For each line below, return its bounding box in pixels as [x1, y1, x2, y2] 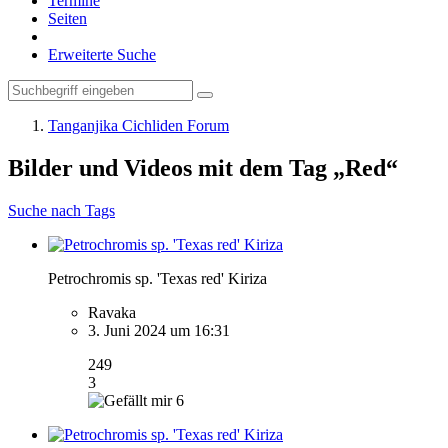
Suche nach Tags [8, 201, 115, 219]
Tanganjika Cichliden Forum [48, 117, 229, 134]
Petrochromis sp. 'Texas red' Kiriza [48, 269, 267, 287]
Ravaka [88, 303, 136, 321]
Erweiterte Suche [48, 46, 156, 63]
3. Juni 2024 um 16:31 [88, 321, 230, 339]
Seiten [48, 10, 87, 27]
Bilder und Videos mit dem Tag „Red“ [8, 154, 398, 181]
